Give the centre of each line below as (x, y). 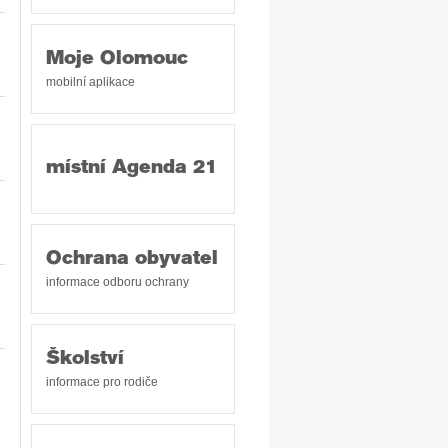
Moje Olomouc (117, 59)
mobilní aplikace (90, 82)
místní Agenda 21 (131, 168)
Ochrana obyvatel (132, 259)
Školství (85, 359)
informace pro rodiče (102, 382)
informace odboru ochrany (117, 282)
